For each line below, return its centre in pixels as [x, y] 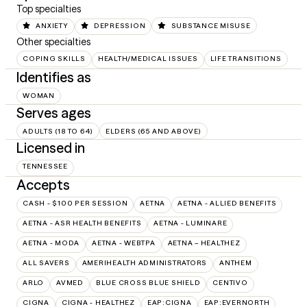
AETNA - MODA [51, 243]
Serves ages [54, 112]
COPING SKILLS [54, 59]
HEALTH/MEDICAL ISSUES [148, 59]
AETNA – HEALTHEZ [204, 243]
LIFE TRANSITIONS [246, 59]
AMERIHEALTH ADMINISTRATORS [144, 263]
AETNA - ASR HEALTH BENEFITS [82, 223]
